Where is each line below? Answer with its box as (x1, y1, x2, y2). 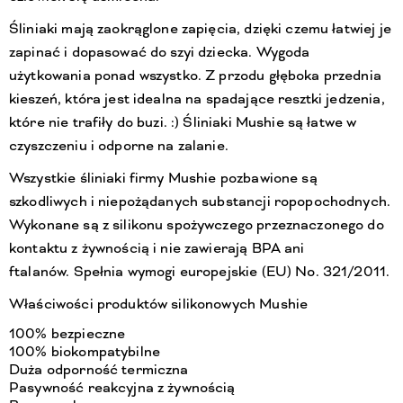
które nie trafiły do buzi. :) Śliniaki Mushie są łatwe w (9, 113, 357, 132)
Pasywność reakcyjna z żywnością (9, 379, 236, 398)
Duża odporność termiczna (9, 361, 189, 380)
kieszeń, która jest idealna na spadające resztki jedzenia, (9, 90, 385, 109)
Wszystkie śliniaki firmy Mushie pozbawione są (9, 169, 318, 188)
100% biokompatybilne (9, 343, 160, 362)
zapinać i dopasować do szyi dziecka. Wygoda (9, 43, 310, 62)
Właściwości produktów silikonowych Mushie (9, 295, 309, 314)
